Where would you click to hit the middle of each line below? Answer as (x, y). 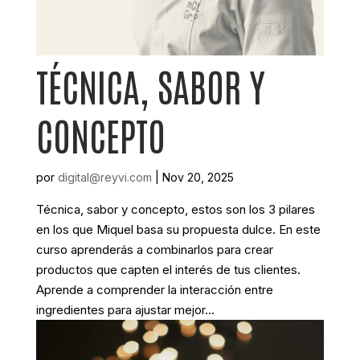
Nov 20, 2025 (198, 177)
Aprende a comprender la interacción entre (154, 289)
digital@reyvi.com (104, 177)
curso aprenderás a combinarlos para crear (154, 249)
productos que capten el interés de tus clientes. (168, 269)
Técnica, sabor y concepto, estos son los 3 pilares (175, 209)
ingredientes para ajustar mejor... (125, 309)
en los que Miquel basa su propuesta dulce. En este (178, 229)
